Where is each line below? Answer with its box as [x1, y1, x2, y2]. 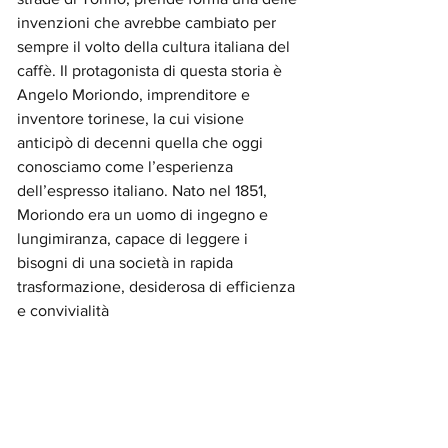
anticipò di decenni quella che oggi [17, 134, 267, 151]
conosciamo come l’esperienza [17, 158, 237, 175]
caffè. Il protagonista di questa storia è [17, 62, 286, 79]
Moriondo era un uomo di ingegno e [17, 206, 272, 223]
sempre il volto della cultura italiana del [17, 38, 294, 55]
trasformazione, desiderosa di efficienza [17, 278, 299, 295]
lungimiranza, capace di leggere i [17, 230, 252, 247]
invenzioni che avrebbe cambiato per [17, 14, 280, 31]
